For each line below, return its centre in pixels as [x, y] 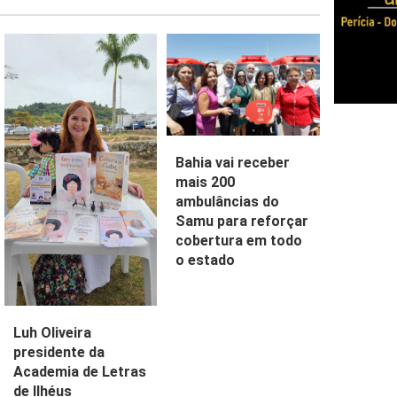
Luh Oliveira [52, 333]
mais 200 [206, 183]
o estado [206, 261]
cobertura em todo [239, 241]
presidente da [58, 353]
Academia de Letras [79, 372]
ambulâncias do [228, 202]
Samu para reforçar [242, 222]
